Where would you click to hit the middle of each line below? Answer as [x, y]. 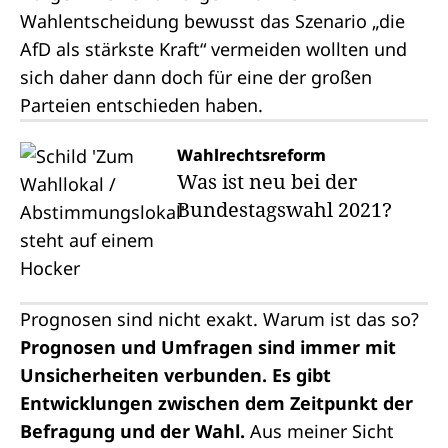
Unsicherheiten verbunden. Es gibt [175, 375]
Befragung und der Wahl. [135, 431]
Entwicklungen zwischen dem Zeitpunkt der [216, 403]
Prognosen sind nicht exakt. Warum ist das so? [219, 319]
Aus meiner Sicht [322, 431]
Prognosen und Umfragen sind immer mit [208, 347]
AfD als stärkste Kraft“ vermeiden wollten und [213, 49]
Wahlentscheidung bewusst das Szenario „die [212, 21]
